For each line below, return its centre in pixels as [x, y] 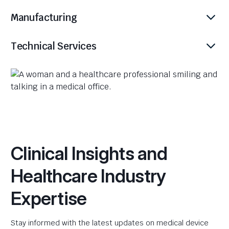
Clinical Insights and [89, 153]
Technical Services [54, 46]
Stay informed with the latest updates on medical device [110, 223]
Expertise [49, 198]
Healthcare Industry [88, 176]
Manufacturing [44, 17]
